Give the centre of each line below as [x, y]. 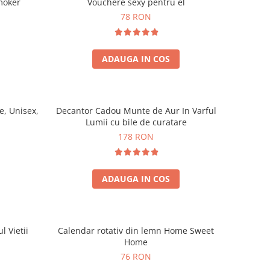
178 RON [136, 137]
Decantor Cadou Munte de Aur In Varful [136, 111]
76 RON [136, 256]
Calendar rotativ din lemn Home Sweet [136, 231]
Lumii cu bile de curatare [136, 122]
